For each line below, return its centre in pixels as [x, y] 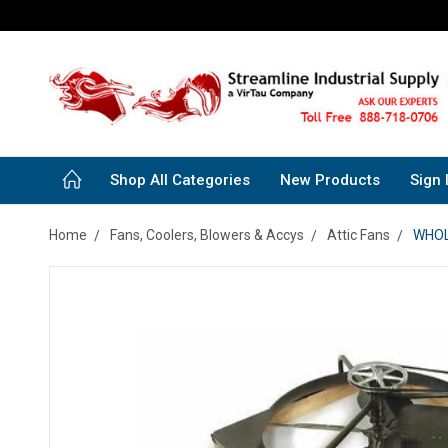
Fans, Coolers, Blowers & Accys [207, 235]
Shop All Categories [180, 180]
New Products [330, 180]
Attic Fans [358, 235]
